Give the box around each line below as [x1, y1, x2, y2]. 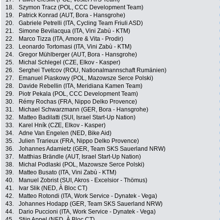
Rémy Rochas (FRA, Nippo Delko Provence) [19, 98, 137, 106]
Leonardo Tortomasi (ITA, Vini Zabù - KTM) [19, 43, 132, 51]
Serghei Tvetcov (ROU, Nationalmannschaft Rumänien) [19, 67, 166, 74]
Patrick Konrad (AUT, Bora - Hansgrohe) [19, 12, 125, 19]
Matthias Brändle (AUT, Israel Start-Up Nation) [19, 153, 141, 161]
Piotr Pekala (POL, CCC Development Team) [19, 90, 138, 98]
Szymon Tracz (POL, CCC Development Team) [19, 4, 143, 11]
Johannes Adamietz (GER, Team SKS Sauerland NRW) [19, 145, 165, 153]
